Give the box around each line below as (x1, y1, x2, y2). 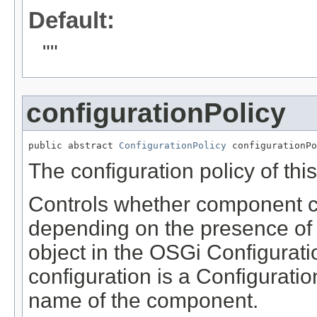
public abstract (28, 139, 119, 151)
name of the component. (28, 288, 258, 312)
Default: (28, 6, 115, 33)
